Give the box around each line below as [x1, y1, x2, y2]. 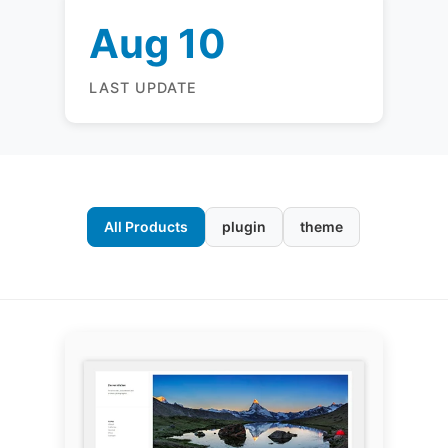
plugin [222, 218, 267, 235]
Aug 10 [88, 19, 226, 68]
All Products [104, 218, 189, 235]
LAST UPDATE [88, 79, 197, 96]
